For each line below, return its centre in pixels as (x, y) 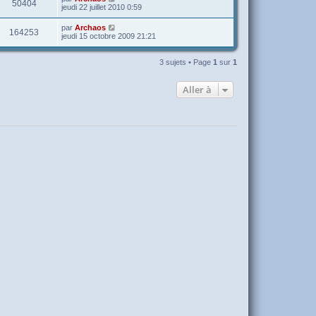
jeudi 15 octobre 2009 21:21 (109, 36)
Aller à (197, 90)
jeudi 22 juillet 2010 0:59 (102, 7)
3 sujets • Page (186, 62)
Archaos (90, 28)
